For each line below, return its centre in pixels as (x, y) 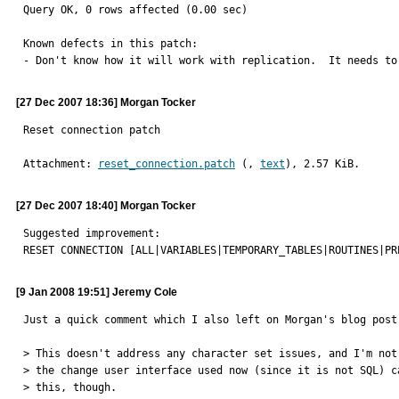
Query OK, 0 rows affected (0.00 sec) (135, 10)
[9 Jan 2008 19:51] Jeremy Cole (97, 292)
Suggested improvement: (92, 233)
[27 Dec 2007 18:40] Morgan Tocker (106, 206)
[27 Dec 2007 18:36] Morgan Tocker (106, 102)
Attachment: (61, 164)
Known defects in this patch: (110, 44)
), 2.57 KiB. (322, 164)
